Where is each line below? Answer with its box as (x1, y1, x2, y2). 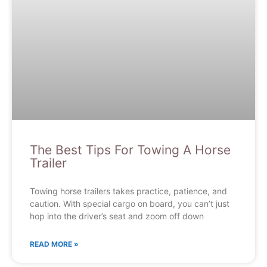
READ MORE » (30, 240, 79, 249)
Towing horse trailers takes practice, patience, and (30, 186, 227, 197)
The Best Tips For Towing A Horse (30, 142, 231, 158)
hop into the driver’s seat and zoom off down (30, 211, 204, 222)
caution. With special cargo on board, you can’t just (30, 198, 229, 209)
